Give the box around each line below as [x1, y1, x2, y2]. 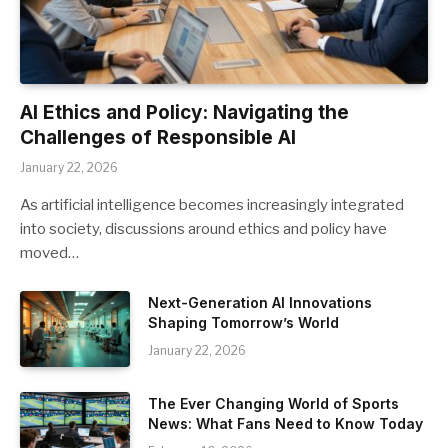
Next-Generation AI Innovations [148, 294, 372, 311]
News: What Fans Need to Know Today [148, 415, 423, 432]
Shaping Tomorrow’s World [148, 314, 339, 331]
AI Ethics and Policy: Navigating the [20, 101, 349, 124]
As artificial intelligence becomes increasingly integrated [20, 196, 404, 214]
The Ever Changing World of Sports [148, 395, 399, 412]
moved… [20, 244, 79, 262]
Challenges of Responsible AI [20, 126, 296, 149]
